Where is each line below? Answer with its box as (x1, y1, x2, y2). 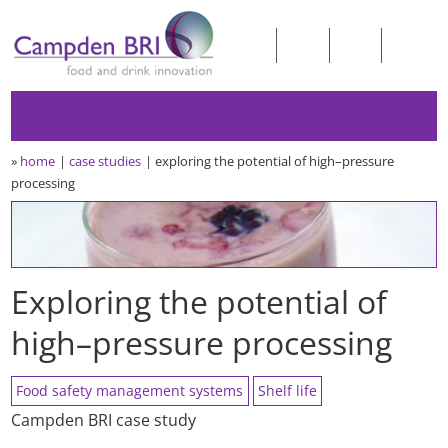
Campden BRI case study (11, 409, 197, 432)
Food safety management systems (16, 381, 244, 401)
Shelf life (258, 381, 318, 401)
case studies (69, 151, 142, 170)
